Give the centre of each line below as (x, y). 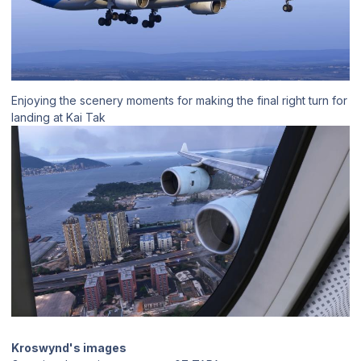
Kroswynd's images (69, 347)
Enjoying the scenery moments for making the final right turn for (179, 101)
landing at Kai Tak (58, 118)
